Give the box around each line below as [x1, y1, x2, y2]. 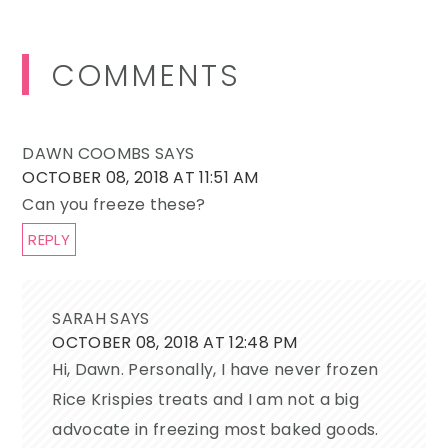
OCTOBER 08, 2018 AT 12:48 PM [52, 331, 298, 355]
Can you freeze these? [22, 193, 206, 217]
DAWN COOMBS [22, 142, 151, 166]
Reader [21, 54, 109, 88]
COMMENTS [52, 55, 242, 98]
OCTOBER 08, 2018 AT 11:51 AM [22, 166, 259, 190]
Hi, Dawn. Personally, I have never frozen [52, 358, 379, 382]
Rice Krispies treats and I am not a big [52, 388, 360, 412]
